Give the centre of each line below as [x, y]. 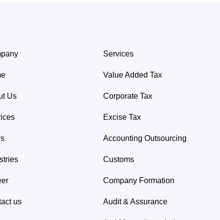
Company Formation [138, 180]
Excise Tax [122, 117]
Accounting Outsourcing [145, 138]
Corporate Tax [127, 96]
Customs [118, 159]
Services [118, 54]
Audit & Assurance [135, 201]
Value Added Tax [132, 75]
